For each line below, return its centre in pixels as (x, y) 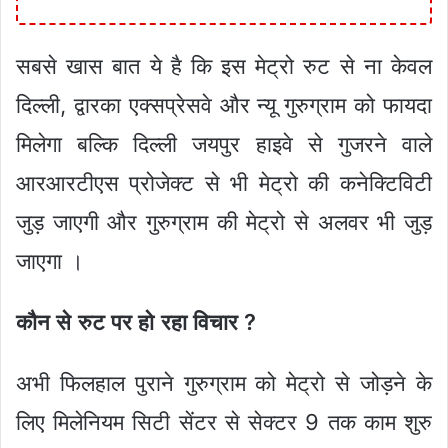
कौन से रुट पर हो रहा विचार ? (136, 322)
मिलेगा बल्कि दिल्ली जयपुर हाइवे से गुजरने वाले (224, 144)
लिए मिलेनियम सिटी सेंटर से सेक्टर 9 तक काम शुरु (224, 422)
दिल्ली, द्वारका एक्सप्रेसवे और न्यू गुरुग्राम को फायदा (224, 105)
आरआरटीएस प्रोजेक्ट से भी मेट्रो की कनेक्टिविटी (224, 183)
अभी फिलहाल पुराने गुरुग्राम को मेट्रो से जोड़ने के (224, 383)
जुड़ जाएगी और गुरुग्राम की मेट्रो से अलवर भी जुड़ (224, 222)
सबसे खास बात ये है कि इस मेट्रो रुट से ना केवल (224, 66)
